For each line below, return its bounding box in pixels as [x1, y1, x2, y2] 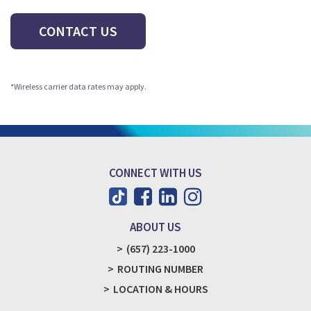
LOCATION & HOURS [112, 281, 208, 296]
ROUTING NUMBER [117, 261, 203, 276]
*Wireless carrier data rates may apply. [10, 81, 146, 92]
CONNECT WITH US [109, 165, 202, 180]
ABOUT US [130, 219, 181, 235]
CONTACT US [39, 22, 117, 40]
